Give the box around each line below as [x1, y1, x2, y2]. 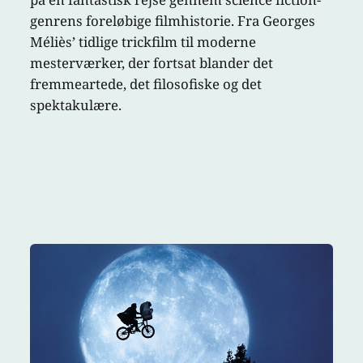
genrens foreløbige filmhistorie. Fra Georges [30, 11, 316, 31]
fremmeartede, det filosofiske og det [30, 75, 263, 94]
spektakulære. [30, 96, 122, 115]
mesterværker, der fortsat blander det [30, 53, 274, 73]
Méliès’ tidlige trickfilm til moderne [30, 32, 257, 52]
